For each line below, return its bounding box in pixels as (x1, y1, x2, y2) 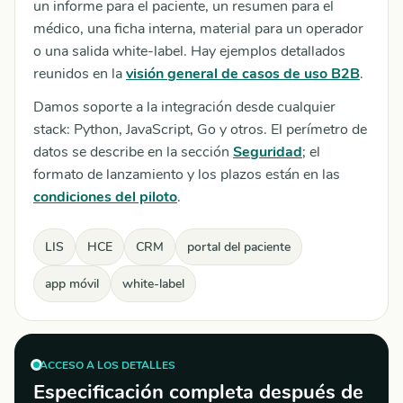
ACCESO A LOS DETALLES (40, 357, 175, 372)
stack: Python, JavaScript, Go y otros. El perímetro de (33, 120, 367, 139)
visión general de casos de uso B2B (126, 64, 360, 84)
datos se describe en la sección (33, 142, 233, 162)
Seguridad (233, 142, 302, 162)
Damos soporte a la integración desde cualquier (33, 97, 336, 117)
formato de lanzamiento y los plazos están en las (33, 165, 340, 184)
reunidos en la (33, 64, 126, 84)
